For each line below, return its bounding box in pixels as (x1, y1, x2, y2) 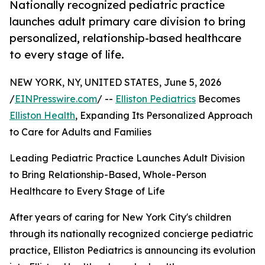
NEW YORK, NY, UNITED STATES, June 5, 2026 (9, 76, 221, 89)
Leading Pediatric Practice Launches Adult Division (9, 152, 245, 164)
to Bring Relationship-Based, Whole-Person (9, 169, 206, 181)
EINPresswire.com (15, 93, 97, 105)
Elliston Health (9, 109, 75, 122)
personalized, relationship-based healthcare (9, 31, 241, 45)
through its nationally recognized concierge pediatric (9, 228, 253, 240)
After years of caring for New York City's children (9, 211, 231, 224)
